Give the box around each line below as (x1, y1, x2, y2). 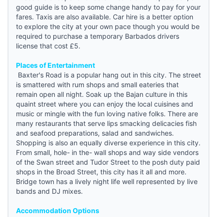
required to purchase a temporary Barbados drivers (16, 31, 179, 40)
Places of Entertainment (16, 61, 99, 69)
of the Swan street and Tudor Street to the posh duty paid (16, 157, 200, 166)
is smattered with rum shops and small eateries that (16, 80, 179, 89)
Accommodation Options (16, 206, 99, 215)
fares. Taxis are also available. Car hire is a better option (16, 12, 193, 21)
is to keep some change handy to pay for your (52, 2, 201, 11)
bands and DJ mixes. (16, 186, 83, 195)
